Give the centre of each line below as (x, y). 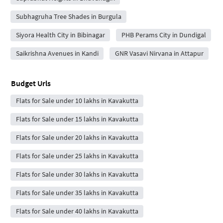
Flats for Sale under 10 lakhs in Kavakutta (77, 100)
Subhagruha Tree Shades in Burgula (68, 16)
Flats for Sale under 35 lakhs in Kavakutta (77, 192)
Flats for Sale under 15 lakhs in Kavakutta (77, 119)
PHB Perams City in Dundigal (164, 35)
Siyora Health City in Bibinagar (60, 35)
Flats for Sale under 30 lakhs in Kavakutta (77, 174)
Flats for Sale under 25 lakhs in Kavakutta (77, 156)
